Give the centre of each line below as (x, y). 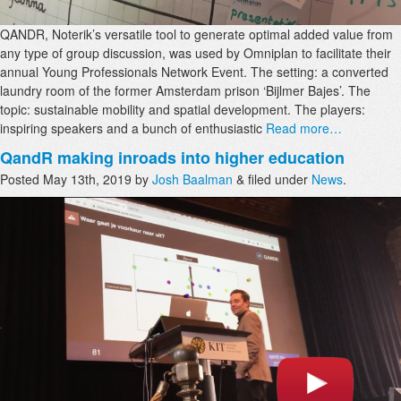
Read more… (302, 128)
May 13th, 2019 (87, 179)
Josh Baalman (192, 179)
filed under (278, 179)
